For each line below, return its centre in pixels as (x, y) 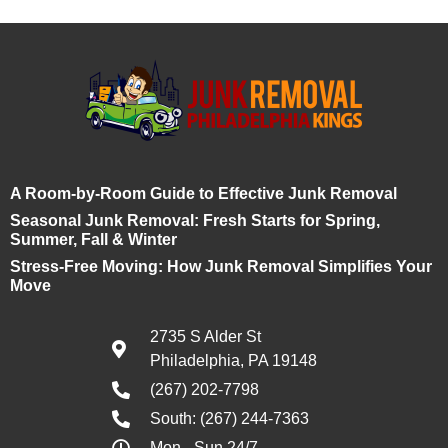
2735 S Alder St (205, 337)
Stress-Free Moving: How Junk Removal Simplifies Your (221, 267)
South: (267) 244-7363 (229, 419)
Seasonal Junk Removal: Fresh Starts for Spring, (195, 221)
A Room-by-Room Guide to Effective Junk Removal (203, 194)
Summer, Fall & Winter (93, 240)
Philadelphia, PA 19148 (233, 361)
